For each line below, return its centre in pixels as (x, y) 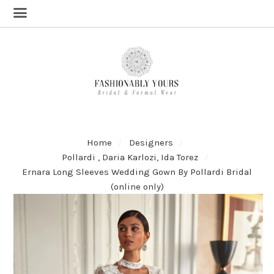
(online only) (137, 187)
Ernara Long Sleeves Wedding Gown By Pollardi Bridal (137, 172)
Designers (151, 143)
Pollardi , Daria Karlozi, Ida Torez (130, 157)
